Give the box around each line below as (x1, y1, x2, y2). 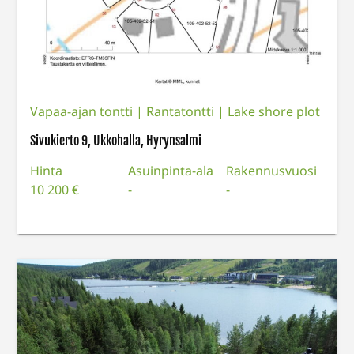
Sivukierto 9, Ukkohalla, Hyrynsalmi (30, 133, 202, 149)
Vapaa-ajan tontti (30, 103, 137, 121)
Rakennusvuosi (225, 162, 317, 180)
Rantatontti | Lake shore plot (146, 103, 321, 121)
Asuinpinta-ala (128, 162, 214, 180)
